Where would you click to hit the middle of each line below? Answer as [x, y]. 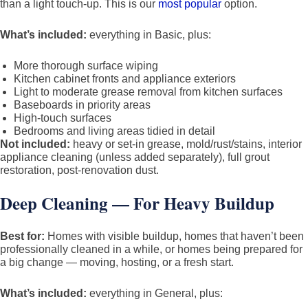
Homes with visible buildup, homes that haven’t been [174, 236]
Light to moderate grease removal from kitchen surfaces [148, 92]
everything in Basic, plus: [149, 35]
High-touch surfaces [63, 118]
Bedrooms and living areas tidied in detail [114, 131]
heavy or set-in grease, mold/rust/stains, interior [186, 144]
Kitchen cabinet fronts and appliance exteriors [125, 79]
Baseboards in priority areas [82, 105]
